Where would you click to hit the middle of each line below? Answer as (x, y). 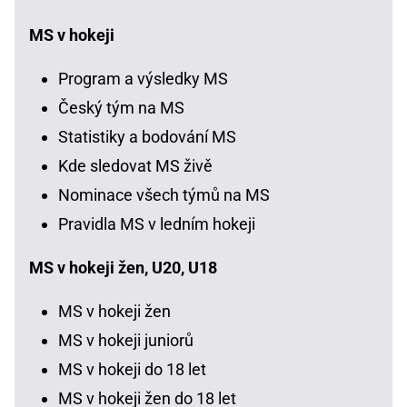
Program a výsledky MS (143, 79)
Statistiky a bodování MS (147, 137)
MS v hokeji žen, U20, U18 (123, 268)
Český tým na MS (121, 108)
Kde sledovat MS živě (135, 166)
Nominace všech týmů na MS (164, 195)
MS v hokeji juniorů (126, 341)
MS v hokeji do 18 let (132, 370)
